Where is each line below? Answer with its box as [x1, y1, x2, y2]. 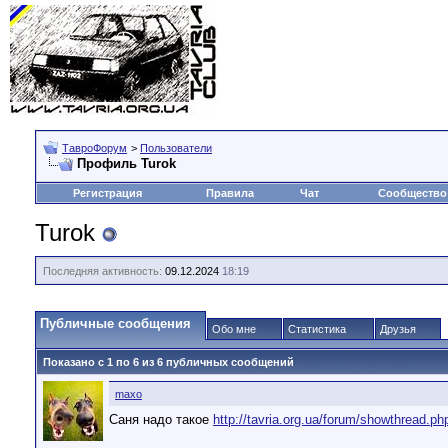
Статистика [288, 323, 346, 335]
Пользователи [140, 142, 212, 154]
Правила [206, 187, 254, 199]
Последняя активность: [43, 265, 162, 277]
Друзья [380, 323, 416, 335]
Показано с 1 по [43, 356, 133, 368]
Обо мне [212, 323, 256, 335]
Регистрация [73, 187, 142, 199]
